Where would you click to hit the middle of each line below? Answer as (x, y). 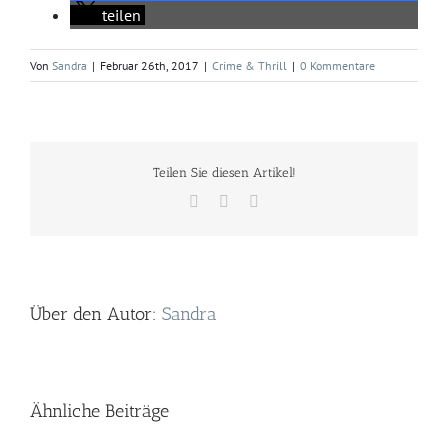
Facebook (229, 200)
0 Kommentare (337, 65)
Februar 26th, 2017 (149, 65)
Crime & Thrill (249, 65)
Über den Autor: (96, 314)
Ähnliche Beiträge (99, 411)
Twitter (250, 200)
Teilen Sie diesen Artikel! (224, 173)
